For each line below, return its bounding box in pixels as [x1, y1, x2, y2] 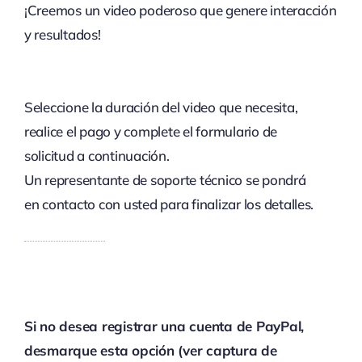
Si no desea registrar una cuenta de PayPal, [23, 317, 305, 335]
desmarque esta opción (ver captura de [23, 341, 277, 359]
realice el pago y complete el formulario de [23, 122, 278, 140]
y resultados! [23, 25, 101, 43]
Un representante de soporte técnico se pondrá [23, 170, 306, 188]
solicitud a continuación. [23, 146, 170, 164]
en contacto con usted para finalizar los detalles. [23, 195, 314, 213]
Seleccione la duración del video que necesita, [23, 98, 298, 116]
